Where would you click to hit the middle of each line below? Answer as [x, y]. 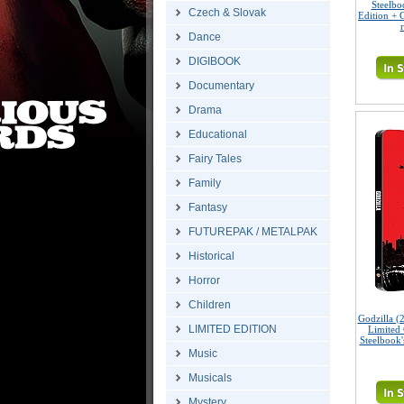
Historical [211, 256]
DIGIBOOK [215, 61]
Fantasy [208, 207]
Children [210, 305]
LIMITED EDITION [233, 329]
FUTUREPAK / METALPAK [253, 232]
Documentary [221, 86]
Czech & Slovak [227, 13]
